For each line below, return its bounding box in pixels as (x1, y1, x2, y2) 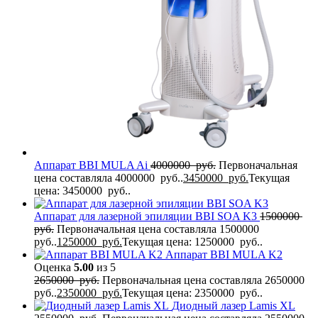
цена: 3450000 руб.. (34, 185, 131, 197)
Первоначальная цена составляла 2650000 (102, 274, 307, 287)
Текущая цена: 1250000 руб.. (122, 236, 263, 248)
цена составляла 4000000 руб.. (34, 172, 183, 185)
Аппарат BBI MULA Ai (34, 159, 150, 172)
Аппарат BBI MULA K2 (165, 248, 283, 261)
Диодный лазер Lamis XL (172, 300, 295, 312)
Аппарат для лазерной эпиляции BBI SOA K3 (34, 210, 260, 223)
